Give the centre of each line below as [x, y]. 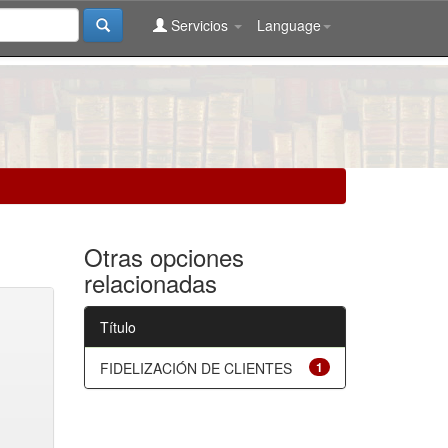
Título [117, 327]
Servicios [199, 25]
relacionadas [150, 282]
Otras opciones [163, 256]
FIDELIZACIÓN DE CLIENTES [195, 368]
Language [289, 25]
